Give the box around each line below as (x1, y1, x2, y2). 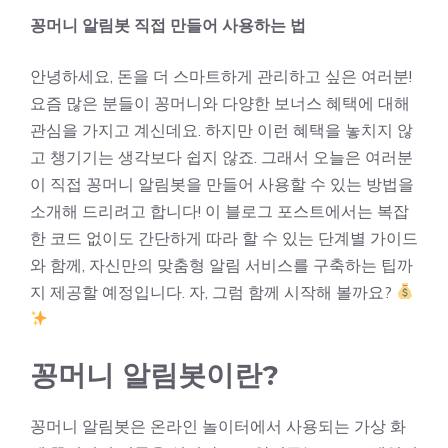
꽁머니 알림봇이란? (30, 357, 279, 392)
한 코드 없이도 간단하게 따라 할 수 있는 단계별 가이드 (30, 227, 418, 248)
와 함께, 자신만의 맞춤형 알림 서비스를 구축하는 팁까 (30, 254, 413, 275)
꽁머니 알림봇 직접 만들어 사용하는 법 (30, 14, 306, 35)
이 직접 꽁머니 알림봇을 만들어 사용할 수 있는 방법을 (30, 173, 414, 194)
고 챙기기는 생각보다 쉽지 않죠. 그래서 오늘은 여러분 (30, 146, 413, 167)
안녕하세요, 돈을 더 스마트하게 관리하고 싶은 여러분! (30, 65, 412, 86)
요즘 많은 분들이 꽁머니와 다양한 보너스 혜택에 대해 (30, 92, 410, 113)
